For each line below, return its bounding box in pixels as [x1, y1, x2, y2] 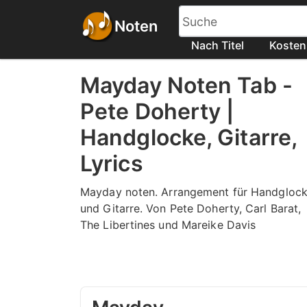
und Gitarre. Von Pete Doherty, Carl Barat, [80, 201, 302, 215]
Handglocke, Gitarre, [80, 124, 297, 151]
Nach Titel [191, 38, 245, 52]
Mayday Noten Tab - [80, 72, 293, 99]
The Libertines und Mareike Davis [80, 217, 256, 232]
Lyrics [80, 150, 143, 177]
